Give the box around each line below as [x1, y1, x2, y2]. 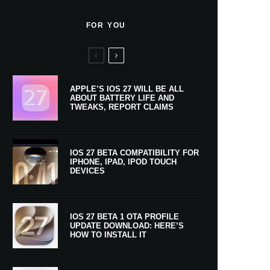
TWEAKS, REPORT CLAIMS [70, 102, 174, 111]
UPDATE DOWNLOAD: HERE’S [70, 221, 184, 230]
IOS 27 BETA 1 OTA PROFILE [70, 212, 179, 221]
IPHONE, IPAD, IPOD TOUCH [70, 157, 177, 166]
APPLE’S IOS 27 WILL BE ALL [70, 84, 184, 93]
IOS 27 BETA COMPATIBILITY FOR [70, 148, 199, 157]
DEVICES [70, 166, 105, 175]
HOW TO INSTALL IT [70, 230, 146, 239]
